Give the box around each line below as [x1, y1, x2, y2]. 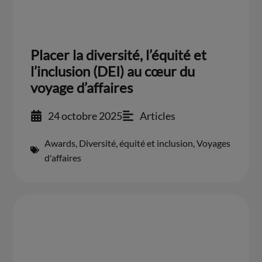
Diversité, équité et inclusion [79, 137, 194, 149]
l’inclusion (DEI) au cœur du [30, 62, 195, 80]
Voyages [196, 137, 231, 149]
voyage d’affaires [30, 78, 133, 96]
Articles [140, 109, 176, 122]
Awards [44, 137, 76, 149]
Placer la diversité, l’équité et [30, 46, 207, 63]
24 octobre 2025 [48, 109, 123, 122]
